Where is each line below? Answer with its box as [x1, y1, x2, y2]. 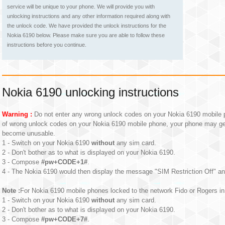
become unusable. [2, 130, 55, 137]
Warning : [2, 110, 32, 118]
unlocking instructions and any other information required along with [7, 13, 170, 19]
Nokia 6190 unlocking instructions [2, 85, 179, 99]
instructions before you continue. [7, 42, 86, 48]
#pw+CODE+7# [41, 215, 87, 223]
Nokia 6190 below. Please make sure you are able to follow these [7, 32, 165, 38]
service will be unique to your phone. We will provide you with [7, 4, 155, 10]
